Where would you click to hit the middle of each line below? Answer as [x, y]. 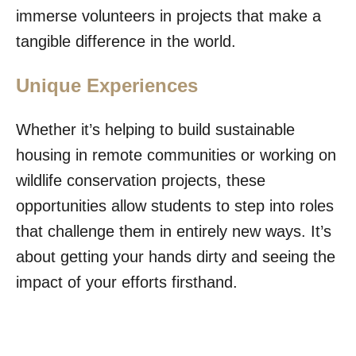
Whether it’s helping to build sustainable [155, 129]
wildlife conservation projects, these [141, 180]
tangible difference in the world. [128, 41]
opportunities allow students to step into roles [175, 205]
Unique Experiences [107, 85]
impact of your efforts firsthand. [127, 282]
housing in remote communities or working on [176, 155]
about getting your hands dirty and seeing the [176, 256]
